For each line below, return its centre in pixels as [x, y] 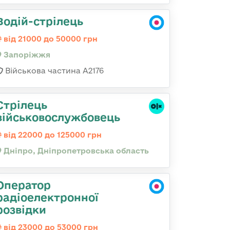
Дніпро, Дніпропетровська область [75, 151]
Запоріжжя [26, 55]
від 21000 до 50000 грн [50, 39]
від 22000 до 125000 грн [52, 135]
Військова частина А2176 [53, 71]
